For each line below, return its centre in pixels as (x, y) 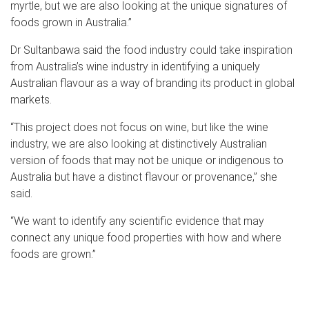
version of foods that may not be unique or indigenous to (147, 160)
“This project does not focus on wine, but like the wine (139, 127)
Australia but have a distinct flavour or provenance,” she (144, 177)
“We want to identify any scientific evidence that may (137, 221)
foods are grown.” (53, 254)
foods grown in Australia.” (71, 22)
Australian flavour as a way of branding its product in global (152, 83)
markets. (31, 99)
